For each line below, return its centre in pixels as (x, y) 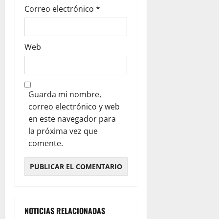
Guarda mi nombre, (65, 94)
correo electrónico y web (74, 107)
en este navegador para (72, 119)
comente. (46, 143)
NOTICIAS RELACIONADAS (65, 211)
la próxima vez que (63, 131)
